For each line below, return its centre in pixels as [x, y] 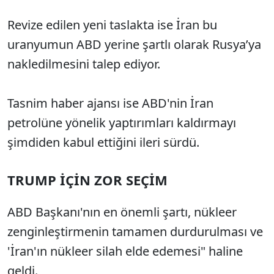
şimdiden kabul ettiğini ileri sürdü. [103, 142]
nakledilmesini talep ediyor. [84, 64]
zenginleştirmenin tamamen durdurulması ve [135, 231]
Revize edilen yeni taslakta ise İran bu [112, 25]
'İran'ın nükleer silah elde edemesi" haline [125, 251]
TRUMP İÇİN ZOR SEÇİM [87, 180]
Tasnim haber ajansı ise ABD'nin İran [110, 103]
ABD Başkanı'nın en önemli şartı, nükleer [122, 212]
